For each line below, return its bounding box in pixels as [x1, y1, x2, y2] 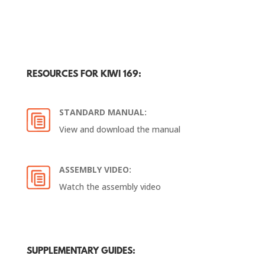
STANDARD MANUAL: [59, 106, 147, 118]
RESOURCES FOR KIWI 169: [26, 69, 141, 80]
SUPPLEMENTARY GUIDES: [26, 245, 135, 257]
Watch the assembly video [59, 180, 161, 192]
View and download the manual [59, 123, 180, 135]
